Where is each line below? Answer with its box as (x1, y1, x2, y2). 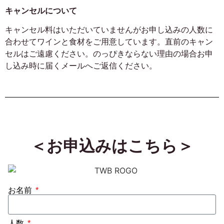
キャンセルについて (5, 6, 77, 15)
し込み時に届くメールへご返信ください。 (5, 61, 157, 70)
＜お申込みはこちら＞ (30, 136, 193, 155)
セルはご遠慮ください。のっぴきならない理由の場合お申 (5, 49, 213, 58)
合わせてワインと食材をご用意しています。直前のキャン (5, 37, 213, 46)
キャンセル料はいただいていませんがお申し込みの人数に (5, 25, 213, 34)
